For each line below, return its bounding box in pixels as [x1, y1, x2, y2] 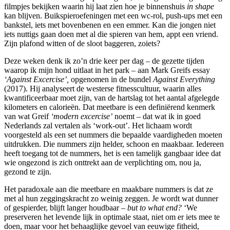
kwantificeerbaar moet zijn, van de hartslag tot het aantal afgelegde [4, 93, 219, 102]
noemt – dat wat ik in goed [112, 111, 201, 121]
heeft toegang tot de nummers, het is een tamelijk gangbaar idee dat [4, 148, 221, 158]
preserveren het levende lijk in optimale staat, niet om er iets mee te [4, 212, 220, 221]
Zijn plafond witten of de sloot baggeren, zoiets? [4, 39, 160, 48]
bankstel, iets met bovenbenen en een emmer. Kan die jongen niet [4, 20, 216, 29]
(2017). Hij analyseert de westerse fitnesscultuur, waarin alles [4, 84, 201, 93]
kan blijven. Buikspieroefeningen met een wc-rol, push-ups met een [4, 11, 222, 20]
